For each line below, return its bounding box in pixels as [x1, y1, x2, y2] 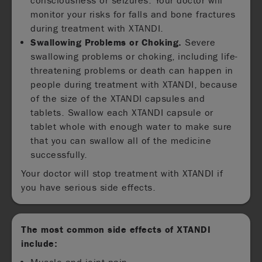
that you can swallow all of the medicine [30, 135, 212, 146]
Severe [181, 36, 216, 48]
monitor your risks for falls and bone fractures [30, 8, 236, 20]
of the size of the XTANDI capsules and [30, 92, 205, 104]
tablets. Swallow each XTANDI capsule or [30, 106, 213, 118]
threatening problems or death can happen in [30, 64, 233, 76]
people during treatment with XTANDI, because [30, 78, 238, 90]
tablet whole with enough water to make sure [30, 120, 232, 132]
